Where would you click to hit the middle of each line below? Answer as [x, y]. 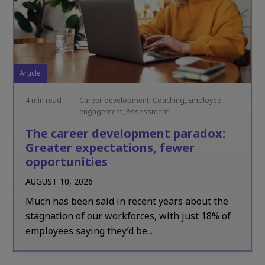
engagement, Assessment [124, 112]
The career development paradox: [125, 133]
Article [30, 73]
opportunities [67, 162]
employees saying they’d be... [89, 231]
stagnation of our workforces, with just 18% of [128, 216]
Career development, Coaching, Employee [150, 100]
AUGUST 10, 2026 [59, 181]
